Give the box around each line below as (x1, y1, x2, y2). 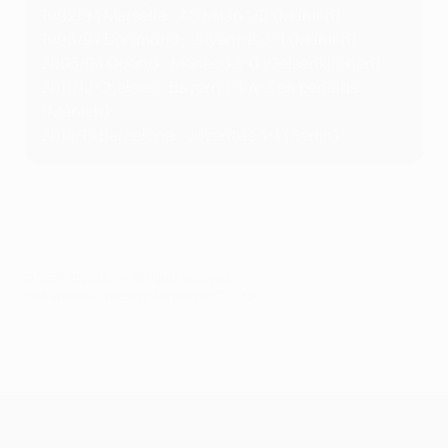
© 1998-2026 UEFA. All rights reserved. (24, 269, 232, 287)
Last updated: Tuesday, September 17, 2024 (24, 287, 259, 305)
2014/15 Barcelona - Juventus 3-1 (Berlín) (41, 124, 340, 147)
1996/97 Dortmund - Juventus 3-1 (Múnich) (41, 28, 358, 51)
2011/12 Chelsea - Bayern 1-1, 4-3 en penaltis (41, 76, 358, 99)
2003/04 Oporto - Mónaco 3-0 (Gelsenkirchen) (41, 52, 382, 75)
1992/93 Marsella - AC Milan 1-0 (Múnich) (41, 4, 342, 27)
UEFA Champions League (168, 400, 350, 423)
